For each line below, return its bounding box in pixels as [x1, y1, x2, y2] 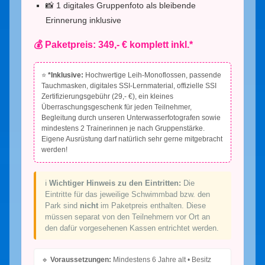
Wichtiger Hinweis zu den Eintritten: [49, 178, 181, 188]
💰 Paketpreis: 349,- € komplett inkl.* [34, 39, 193, 50]
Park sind [45, 201, 80, 210]
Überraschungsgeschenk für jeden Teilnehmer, [41, 102, 192, 111]
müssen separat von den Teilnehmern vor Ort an [45, 212, 210, 221]
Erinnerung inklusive [46, 15, 121, 25]
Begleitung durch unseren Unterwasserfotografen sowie [41, 113, 221, 122]
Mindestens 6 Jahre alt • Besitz [111, 255, 211, 264]
